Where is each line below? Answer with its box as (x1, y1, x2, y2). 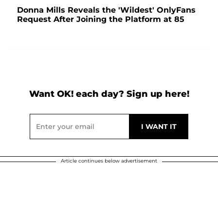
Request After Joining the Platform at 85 (17, 14, 184, 24)
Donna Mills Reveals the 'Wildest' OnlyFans (17, 5, 196, 15)
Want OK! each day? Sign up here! (29, 88, 189, 99)
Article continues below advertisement (61, 157, 157, 164)
